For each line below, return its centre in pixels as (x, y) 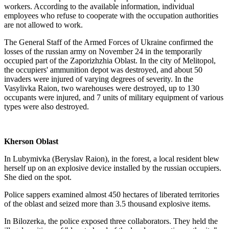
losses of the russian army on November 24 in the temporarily (103, 51)
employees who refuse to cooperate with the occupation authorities (111, 16)
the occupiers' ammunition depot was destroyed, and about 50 (103, 70)
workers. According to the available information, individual (99, 6)
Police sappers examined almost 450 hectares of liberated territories (112, 194)
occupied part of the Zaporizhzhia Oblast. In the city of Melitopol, (110, 61)
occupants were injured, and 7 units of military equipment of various (114, 97)
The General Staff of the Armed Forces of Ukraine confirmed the (109, 42)
